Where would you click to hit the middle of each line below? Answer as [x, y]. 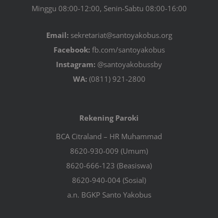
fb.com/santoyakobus [127, 50]
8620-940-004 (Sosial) [109, 180]
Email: [57, 35]
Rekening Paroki [109, 118]
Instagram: [76, 64]
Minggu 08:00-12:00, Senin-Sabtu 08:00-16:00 [109, 9]
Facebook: [72, 50]
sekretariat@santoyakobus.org [120, 35]
